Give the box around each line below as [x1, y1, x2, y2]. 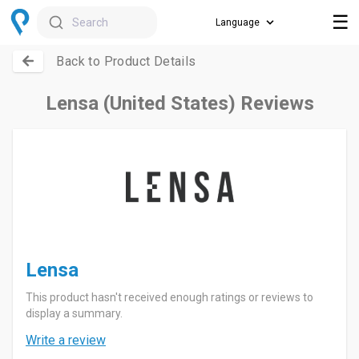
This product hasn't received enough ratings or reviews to [26, 291, 313, 304]
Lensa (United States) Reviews [45, 92, 314, 115]
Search [71, 16, 108, 29]
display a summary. [26, 307, 123, 320]
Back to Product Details [56, 54, 196, 69]
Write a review [26, 333, 106, 348]
